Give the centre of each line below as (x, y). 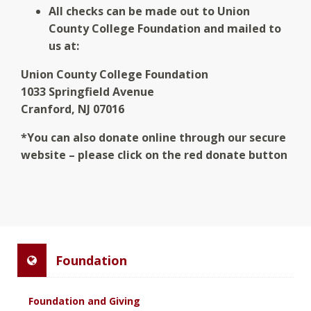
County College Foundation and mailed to (165, 28)
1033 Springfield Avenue (87, 91)
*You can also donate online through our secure (153, 137)
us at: (64, 45)
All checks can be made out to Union (149, 11)
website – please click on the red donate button (154, 154)
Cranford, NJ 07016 (73, 109)
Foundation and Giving (84, 301)
